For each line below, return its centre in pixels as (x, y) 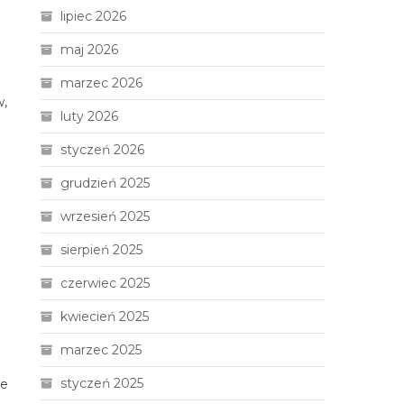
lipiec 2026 (94, 16)
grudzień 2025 (106, 183)
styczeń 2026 (103, 150)
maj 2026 (90, 50)
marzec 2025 (101, 350)
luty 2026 (90, 116)
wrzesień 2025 (106, 216)
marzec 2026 (102, 83)
